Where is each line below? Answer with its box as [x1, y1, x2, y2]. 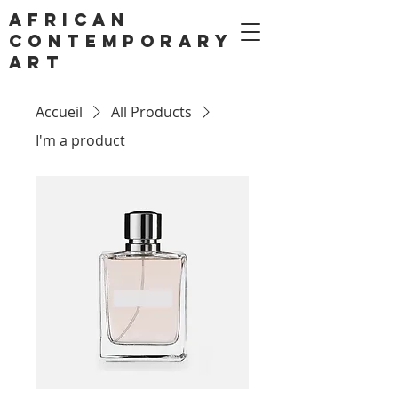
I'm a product [36, 131, 125, 150]
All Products [111, 102, 192, 122]
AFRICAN [9, 9, 131, 30]
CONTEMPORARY [9, 30, 234, 52]
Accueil [36, 102, 83, 122]
